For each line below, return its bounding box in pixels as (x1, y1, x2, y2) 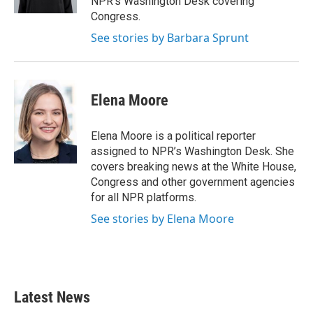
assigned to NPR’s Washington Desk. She (91, 145, 294, 158)
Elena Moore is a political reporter (91, 129, 256, 143)
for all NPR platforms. (91, 191, 196, 204)
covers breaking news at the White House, (91, 160, 296, 173)
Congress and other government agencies (91, 175, 295, 189)
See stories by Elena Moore (91, 211, 234, 226)
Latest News (14, 289, 90, 306)
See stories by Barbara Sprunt (91, 30, 249, 45)
